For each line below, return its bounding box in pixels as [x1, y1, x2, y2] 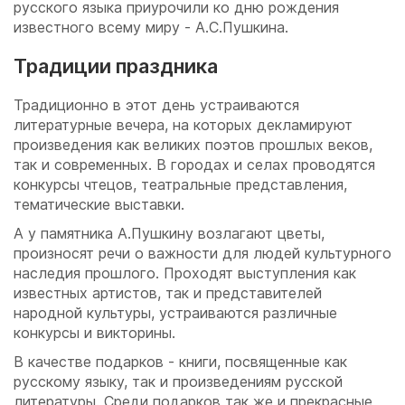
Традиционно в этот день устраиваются [14, 96, 299, 115]
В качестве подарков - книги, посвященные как [14, 353, 347, 372]
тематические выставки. [14, 195, 184, 214]
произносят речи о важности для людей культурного [14, 244, 391, 263]
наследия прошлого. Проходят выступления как [14, 264, 356, 283]
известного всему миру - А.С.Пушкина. [14, 18, 288, 37]
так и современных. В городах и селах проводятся [14, 155, 375, 174]
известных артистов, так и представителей [14, 284, 322, 303]
